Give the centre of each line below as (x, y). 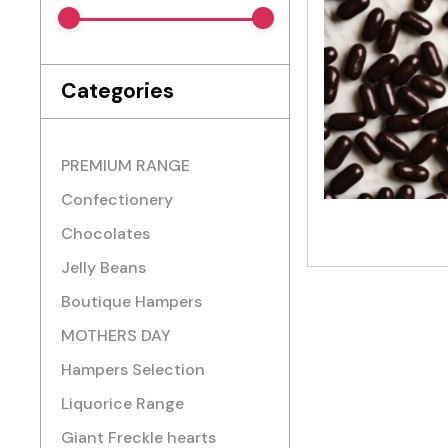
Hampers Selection (133, 369)
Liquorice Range (122, 403)
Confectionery (117, 199)
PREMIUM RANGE (125, 165)
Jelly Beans (103, 267)
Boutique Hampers (131, 301)
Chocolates (105, 233)
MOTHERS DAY (116, 335)
